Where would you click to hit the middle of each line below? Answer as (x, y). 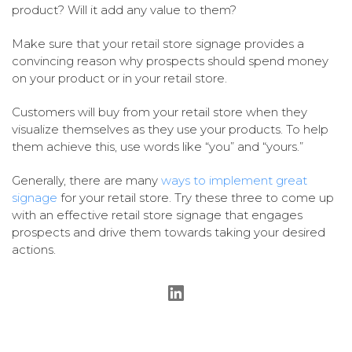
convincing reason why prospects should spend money (170, 60)
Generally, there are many (85, 180)
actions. (34, 249)
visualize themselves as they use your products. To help (170, 129)
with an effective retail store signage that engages (157, 214)
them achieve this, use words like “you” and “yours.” (158, 146)
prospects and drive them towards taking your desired (169, 232)
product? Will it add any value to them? (124, 9)
